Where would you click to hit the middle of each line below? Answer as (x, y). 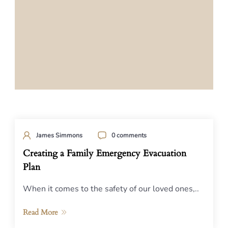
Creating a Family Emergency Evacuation (105, 153)
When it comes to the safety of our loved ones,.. (111, 189)
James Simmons (59, 135)
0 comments (129, 135)
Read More (40, 212)
